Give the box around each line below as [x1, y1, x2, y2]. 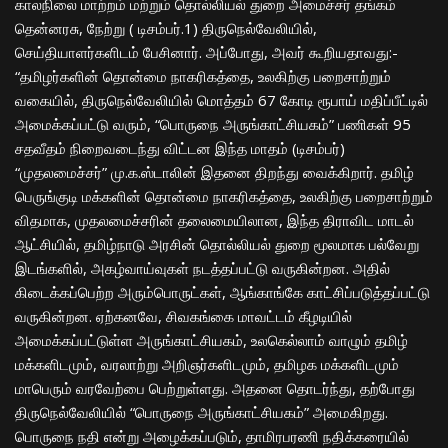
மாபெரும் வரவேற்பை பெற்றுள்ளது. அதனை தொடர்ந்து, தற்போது [15, 378, 415, 399]
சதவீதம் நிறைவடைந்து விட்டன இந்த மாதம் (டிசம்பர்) [15, 138, 345, 159]
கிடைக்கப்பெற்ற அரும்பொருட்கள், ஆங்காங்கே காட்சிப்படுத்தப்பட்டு [15, 282, 430, 303]
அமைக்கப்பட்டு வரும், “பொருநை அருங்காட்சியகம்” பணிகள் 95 [15, 114, 411, 135]
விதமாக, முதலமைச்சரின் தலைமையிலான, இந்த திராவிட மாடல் [15, 210, 414, 231]
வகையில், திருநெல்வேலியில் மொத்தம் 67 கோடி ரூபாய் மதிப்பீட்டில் [15, 90, 428, 111]
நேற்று [87, 18, 125, 39]
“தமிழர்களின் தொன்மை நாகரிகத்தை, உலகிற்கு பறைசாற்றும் [15, 66, 391, 87]
